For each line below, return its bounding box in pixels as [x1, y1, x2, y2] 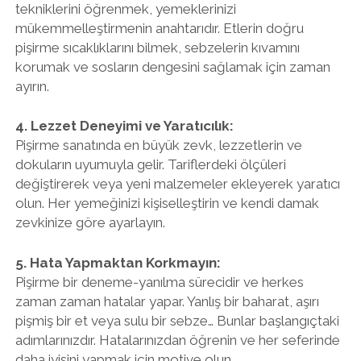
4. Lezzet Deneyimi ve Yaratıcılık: [15, 118, 234, 134]
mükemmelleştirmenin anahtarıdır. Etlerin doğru [15, 19, 304, 36]
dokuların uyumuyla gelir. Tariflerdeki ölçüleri [15, 156, 286, 172]
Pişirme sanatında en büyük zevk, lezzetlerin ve [15, 137, 302, 153]
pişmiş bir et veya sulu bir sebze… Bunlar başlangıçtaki [15, 312, 339, 329]
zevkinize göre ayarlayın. [15, 214, 165, 230]
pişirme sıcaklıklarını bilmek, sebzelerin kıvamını [15, 39, 300, 56]
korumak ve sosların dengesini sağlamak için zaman [15, 58, 330, 75]
